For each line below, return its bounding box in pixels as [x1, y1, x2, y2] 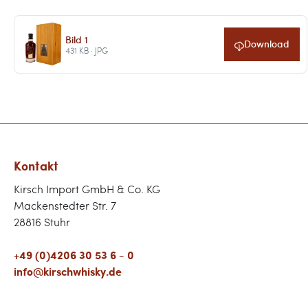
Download [244, 37, 290, 51]
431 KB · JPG [65, 44, 108, 56]
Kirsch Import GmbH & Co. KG [14, 181, 160, 196]
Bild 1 [65, 32, 88, 46]
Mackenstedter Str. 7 [14, 198, 116, 212]
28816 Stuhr [14, 214, 70, 229]
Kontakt [14, 157, 58, 175]
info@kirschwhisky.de [14, 263, 122, 279]
